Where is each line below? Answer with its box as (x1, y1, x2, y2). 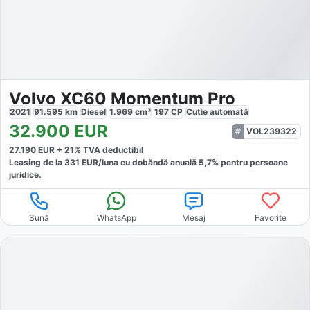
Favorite (255, 212, 287, 223)
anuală (170, 156, 199, 167)
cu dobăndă (118, 156, 168, 167)
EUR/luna (80, 156, 118, 167)
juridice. (9, 169, 42, 180)
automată (210, 106, 248, 117)
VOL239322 (246, 125, 297, 136)
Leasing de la (9, 156, 64, 167)
